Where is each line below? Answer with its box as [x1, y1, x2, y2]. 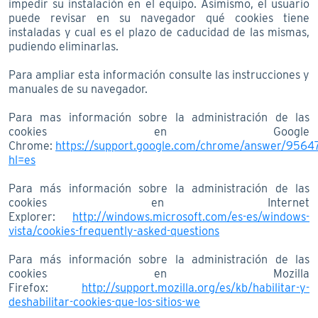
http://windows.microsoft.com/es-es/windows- [72, 209, 309, 224]
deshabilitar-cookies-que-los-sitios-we [9, 295, 200, 309]
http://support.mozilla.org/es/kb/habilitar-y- [82, 280, 309, 295]
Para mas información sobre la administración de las [9, 110, 309, 124]
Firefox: [9, 280, 82, 295]
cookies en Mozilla [9, 266, 309, 280]
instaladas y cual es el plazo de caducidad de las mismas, [9, 25, 309, 39]
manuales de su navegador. [9, 82, 148, 96]
